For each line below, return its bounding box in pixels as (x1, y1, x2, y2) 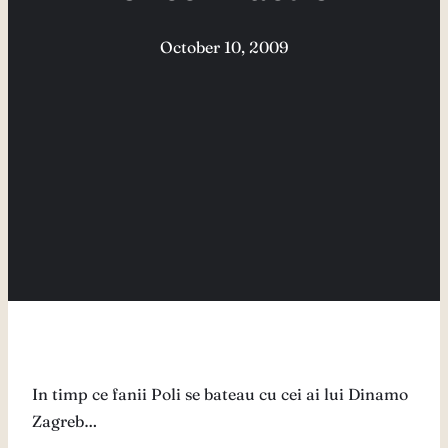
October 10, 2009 (159, 37, 289, 58)
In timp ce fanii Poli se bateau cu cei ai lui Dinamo (32, 384, 408, 405)
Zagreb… (32, 411, 97, 432)
